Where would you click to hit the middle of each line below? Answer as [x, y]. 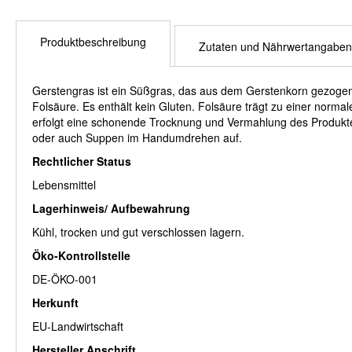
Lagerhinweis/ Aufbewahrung [111, 209]
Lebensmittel [64, 185]
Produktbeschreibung [93, 42]
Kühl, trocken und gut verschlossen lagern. [138, 232]
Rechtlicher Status [82, 161]
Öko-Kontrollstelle [81, 256]
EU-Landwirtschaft [78, 326]
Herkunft [55, 303]
